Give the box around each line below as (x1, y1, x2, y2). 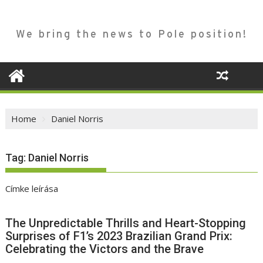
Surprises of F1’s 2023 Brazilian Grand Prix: (5, 229, 233, 244)
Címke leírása (5, 183, 59, 195)
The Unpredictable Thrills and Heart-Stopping (5, 216, 247, 231)
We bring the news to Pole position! (15, 28, 248, 41)
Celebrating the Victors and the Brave (5, 242, 204, 257)
